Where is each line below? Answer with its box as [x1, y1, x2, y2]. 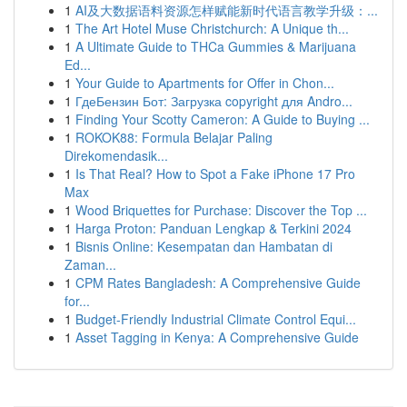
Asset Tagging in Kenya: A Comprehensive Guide [75, 328, 359, 346]
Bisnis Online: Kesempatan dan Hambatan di [75, 237, 333, 255]
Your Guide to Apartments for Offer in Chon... [75, 74, 334, 92]
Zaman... [65, 255, 116, 273]
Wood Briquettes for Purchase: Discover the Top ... [75, 201, 367, 219]
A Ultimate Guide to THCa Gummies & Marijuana [75, 37, 356, 55]
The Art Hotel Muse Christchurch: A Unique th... [75, 19, 349, 37]
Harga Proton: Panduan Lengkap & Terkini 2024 [75, 219, 352, 237]
